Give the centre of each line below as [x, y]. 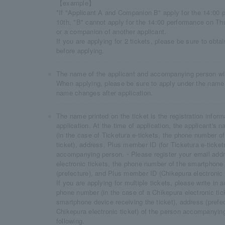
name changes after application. [105, 93]
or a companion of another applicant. [111, 31]
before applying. [80, 50]
